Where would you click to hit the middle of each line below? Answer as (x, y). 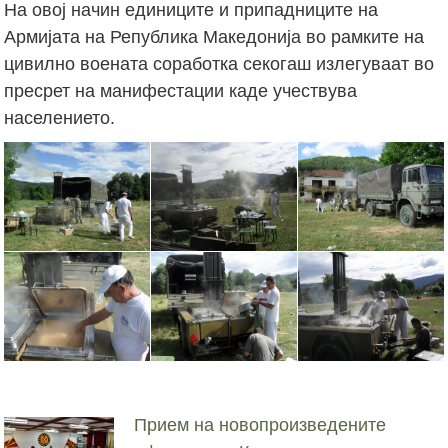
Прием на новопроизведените (260, 424)
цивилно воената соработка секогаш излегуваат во (219, 63)
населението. (60, 117)
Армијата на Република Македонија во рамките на (214, 36)
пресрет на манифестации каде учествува (181, 90)
